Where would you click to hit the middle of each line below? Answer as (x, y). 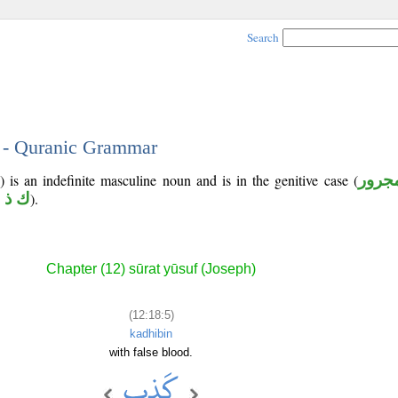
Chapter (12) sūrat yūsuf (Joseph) (151, 269)
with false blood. (151, 352)
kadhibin (151, 333)
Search (263, 37)
